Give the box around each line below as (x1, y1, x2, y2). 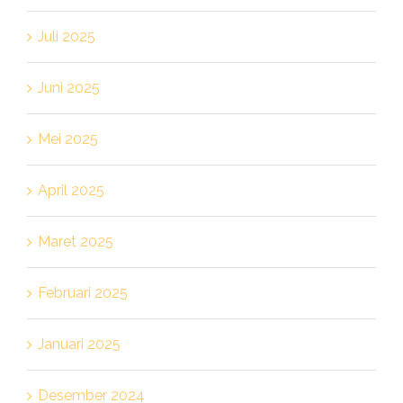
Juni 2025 (37, 78, 100, 96)
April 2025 (37, 181, 104, 199)
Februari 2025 (37, 283, 128, 301)
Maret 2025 (37, 232, 113, 250)
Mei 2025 (37, 130, 98, 148)
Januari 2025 (37, 335, 121, 353)
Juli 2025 (37, 27, 95, 45)
